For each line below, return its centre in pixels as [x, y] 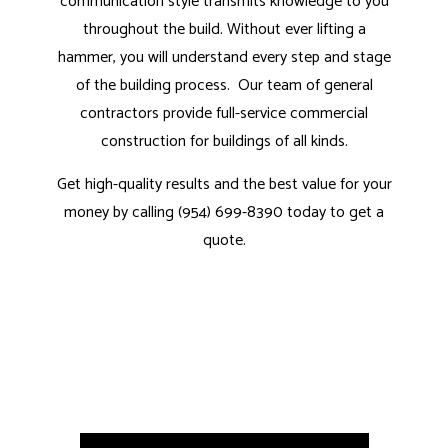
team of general [319, 86]
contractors [119, 114]
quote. [224, 241]
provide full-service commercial [263, 114]
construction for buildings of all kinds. [224, 142]
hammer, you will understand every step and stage [224, 58]
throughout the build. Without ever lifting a [224, 30]
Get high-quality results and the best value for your [224, 185]
